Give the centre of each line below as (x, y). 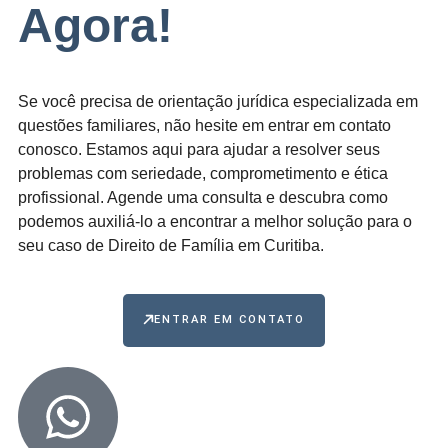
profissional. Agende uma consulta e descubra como (203, 197)
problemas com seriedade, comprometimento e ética (203, 173)
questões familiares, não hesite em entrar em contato (204, 125)
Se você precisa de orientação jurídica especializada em (218, 101)
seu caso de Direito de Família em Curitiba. (171, 245)
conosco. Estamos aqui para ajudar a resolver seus (199, 149)
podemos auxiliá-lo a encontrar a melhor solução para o (215, 221)
